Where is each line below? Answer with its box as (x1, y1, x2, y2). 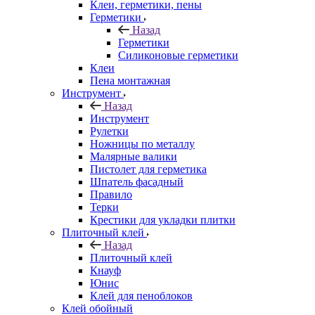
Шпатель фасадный (90, 175, 184, 188)
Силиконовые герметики (118, 49, 238, 61)
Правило (90, 188, 132, 200)
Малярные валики (90, 150, 177, 162)
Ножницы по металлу (90, 137, 195, 150)
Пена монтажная (90, 74, 170, 86)
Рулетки (90, 124, 129, 137)
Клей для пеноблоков (90, 289, 193, 302)
